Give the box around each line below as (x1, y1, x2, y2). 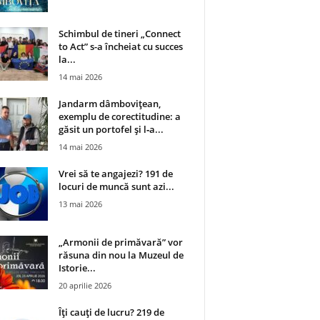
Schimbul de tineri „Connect (58, 26, 181, 40)
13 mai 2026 (58, 198, 102, 209)
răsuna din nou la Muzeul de (58, 248, 184, 261)
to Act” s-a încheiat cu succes (58, 39, 183, 53)
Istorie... (58, 261, 96, 274)
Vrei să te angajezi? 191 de (58, 166, 173, 180)
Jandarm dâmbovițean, (58, 96, 161, 110)
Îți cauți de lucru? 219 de (58, 305, 164, 319)
